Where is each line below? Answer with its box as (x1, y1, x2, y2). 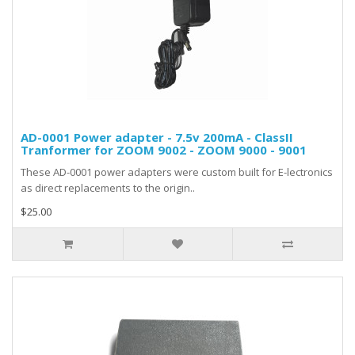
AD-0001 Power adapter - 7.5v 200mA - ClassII (21, 129, 293, 145)
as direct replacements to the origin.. (21, 181, 195, 195)
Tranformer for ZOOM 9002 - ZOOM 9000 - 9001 (21, 142, 307, 158)
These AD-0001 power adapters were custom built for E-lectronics (21, 165, 333, 179)
